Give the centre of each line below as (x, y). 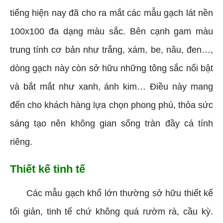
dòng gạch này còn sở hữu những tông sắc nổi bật (111, 68)
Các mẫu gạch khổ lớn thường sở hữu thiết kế (120, 193)
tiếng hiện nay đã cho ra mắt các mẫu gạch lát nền (111, 13)
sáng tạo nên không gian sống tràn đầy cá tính (111, 124)
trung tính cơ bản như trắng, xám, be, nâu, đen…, (111, 50)
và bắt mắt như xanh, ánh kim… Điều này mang (111, 87)
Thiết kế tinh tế (48, 169)
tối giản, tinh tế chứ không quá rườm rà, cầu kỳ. (111, 212)
